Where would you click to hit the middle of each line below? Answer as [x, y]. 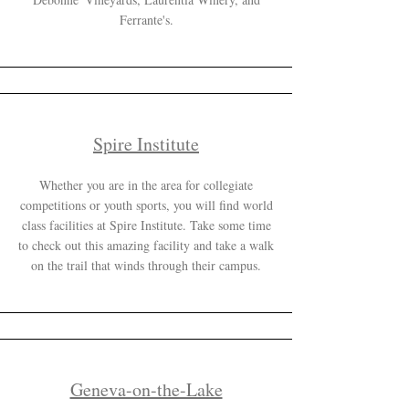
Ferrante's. [146, 20]
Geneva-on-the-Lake [146, 389]
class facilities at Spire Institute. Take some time [146, 225]
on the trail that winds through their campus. [146, 265]
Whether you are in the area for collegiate [146, 185]
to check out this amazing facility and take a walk [146, 245]
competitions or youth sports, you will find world [146, 205]
